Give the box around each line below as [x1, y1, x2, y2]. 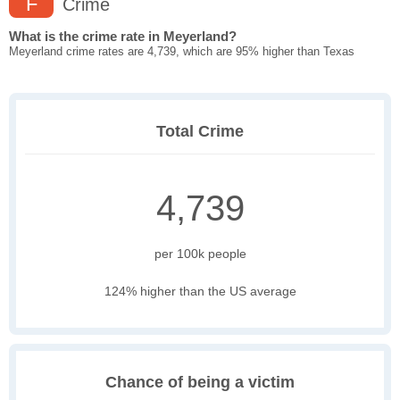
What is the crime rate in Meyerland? [9, 29, 237, 45]
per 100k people [154, 246, 246, 262]
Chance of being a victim [105, 373, 295, 392]
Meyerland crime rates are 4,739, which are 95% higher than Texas [9, 45, 354, 59]
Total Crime [156, 122, 244, 141]
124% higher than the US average [104, 284, 296, 299]
